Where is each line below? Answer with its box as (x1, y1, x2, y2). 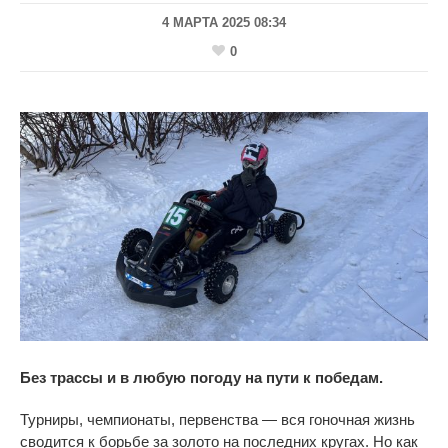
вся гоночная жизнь (277, 411, 415, 429)
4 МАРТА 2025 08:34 (162, 15, 286, 31)
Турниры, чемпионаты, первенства (20, 411, 258, 429)
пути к (266, 369, 311, 387)
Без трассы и (20, 369, 116, 387)
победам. (315, 369, 383, 387)
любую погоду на (133, 369, 262, 387)
